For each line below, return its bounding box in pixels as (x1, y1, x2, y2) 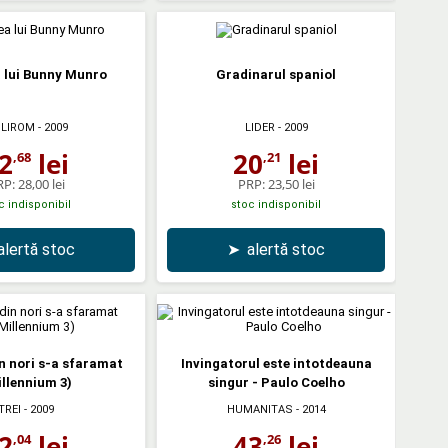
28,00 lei (17, 174, 65, 193)
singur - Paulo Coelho (207, 374, 345, 390)
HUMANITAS (226, 402, 293, 416)
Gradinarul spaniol (216, 66, 336, 82)
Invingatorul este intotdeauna (180, 355, 372, 371)
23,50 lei (267, 174, 315, 193)
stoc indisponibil (231, 197, 321, 211)
